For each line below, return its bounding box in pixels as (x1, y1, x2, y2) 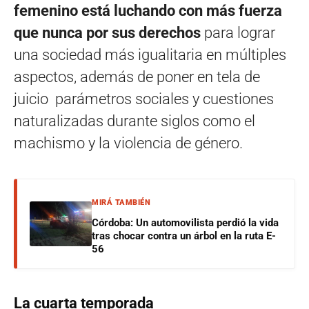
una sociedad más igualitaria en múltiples (14, 46, 286, 63)
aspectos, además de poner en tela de (14, 68, 260, 86)
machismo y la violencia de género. (14, 134, 243, 152)
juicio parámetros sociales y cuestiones (14, 90, 274, 108)
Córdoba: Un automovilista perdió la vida (92, 216, 279, 229)
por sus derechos (86, 23, 204, 41)
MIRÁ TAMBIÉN (92, 197, 150, 207)
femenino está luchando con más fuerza (14, 1, 282, 19)
